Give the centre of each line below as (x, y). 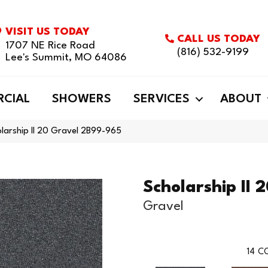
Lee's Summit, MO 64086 (66, 58)
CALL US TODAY (219, 39)
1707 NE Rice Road (50, 46)
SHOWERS (82, 99)
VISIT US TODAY (48, 32)
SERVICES (162, 99)
